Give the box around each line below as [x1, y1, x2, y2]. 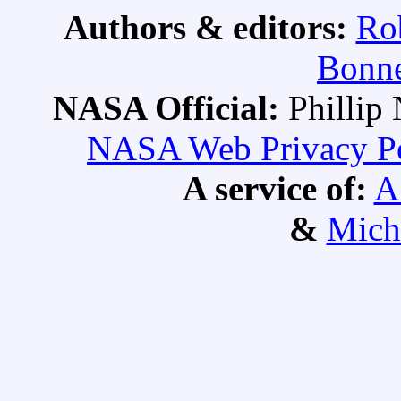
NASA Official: [53, 89, 288, 128]
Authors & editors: [63, 8, 356, 47]
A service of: [182, 169, 367, 209]
